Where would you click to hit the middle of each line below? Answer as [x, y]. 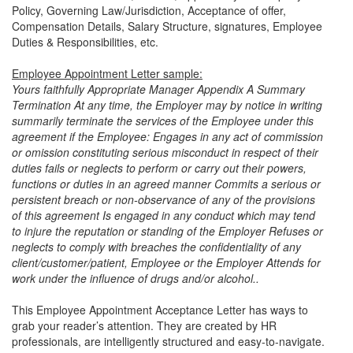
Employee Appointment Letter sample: [107, 74]
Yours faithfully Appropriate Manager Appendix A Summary [158, 89]
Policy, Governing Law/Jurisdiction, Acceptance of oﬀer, [149, 11]
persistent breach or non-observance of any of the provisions [163, 200]
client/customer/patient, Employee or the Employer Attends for [166, 263]
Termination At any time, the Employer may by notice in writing [167, 105]
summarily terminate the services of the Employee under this [163, 121]
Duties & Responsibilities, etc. [87, 42]
